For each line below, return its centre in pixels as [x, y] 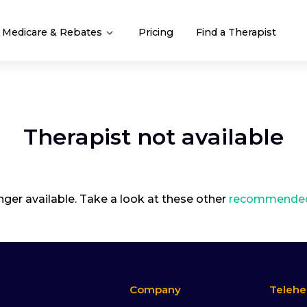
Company [156, 290]
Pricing [156, 32]
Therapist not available [153, 137]
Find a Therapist [236, 32]
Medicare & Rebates [53, 32]
